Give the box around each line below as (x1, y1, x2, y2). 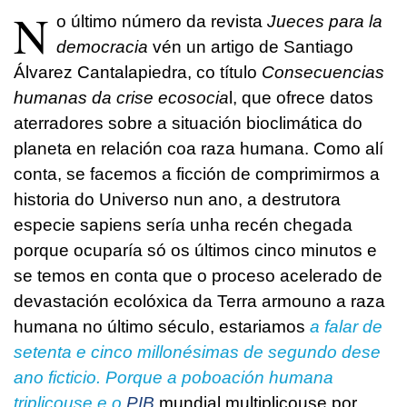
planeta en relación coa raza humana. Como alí (14, 138, 383, 158)
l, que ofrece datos (229, 87, 373, 107)
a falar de (310, 316, 382, 336)
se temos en (14, 265, 114, 285)
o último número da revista (56, 11, 267, 31)
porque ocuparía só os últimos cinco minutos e (14, 240, 377, 260)
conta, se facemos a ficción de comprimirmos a (14, 164, 380, 184)
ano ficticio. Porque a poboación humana (14, 367, 333, 387)
